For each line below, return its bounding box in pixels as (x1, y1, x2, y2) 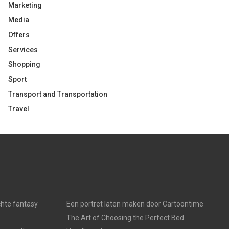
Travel (8, 105, 29, 113)
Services (8, 45, 38, 54)
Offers (8, 31, 30, 39)
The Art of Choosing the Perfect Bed (66, 214, 184, 222)
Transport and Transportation (8, 90, 107, 98)
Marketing (8, 1, 42, 9)
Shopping (8, 60, 40, 68)
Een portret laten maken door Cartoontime (66, 200, 203, 208)
